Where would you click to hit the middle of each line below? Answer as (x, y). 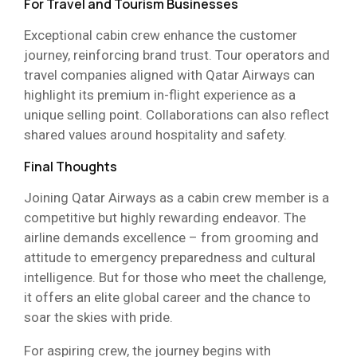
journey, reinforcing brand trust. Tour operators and (177, 55)
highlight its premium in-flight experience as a (160, 94)
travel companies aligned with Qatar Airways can (169, 75)
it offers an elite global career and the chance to (167, 297)
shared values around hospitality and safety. (155, 134)
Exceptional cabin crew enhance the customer (161, 35)
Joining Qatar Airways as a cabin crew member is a (177, 197)
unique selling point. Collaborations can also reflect (177, 114)
